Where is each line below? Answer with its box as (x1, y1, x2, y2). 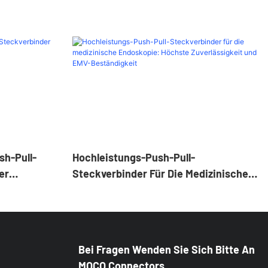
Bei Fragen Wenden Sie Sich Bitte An (78, 243, 255, 257)
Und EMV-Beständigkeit (72, 199, 185, 212)
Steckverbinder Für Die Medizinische (72, 166, 248, 180)
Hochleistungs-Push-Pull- (72, 150, 195, 164)
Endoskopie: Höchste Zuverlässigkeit (72, 182, 251, 196)
